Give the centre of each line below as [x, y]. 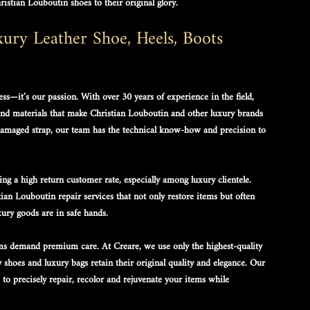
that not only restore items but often [185, 197]
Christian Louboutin [129, 113]
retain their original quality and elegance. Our [178, 263]
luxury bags [66, 263]
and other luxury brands [217, 113]
